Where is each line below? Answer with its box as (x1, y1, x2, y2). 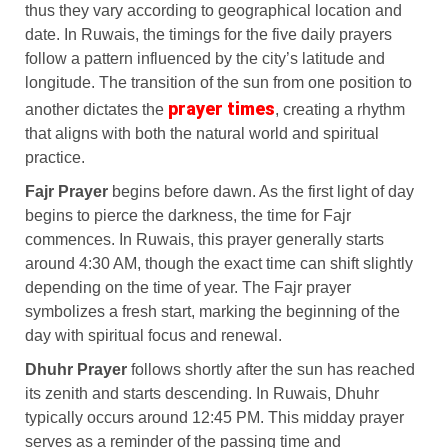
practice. (25, 148, 85, 166)
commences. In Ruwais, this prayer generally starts (25, 230, 384, 248)
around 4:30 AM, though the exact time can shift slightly (25, 254, 413, 272)
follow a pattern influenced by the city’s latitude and (25, 49, 385, 67)
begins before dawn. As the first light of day (108, 182, 414, 200)
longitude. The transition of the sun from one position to (25, 73, 412, 91)
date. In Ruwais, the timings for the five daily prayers (25, 25, 392, 43)
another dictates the (25, 100, 168, 118)
